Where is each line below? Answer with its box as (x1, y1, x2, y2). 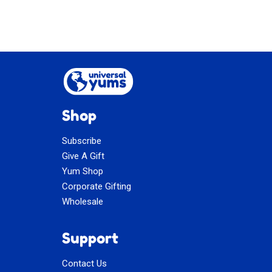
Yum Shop (62, 166, 103, 177)
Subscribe (62, 135, 101, 147)
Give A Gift (62, 151, 104, 162)
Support (62, 229, 118, 248)
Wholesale (62, 196, 103, 208)
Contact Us (62, 258, 107, 270)
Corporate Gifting (62, 181, 131, 192)
